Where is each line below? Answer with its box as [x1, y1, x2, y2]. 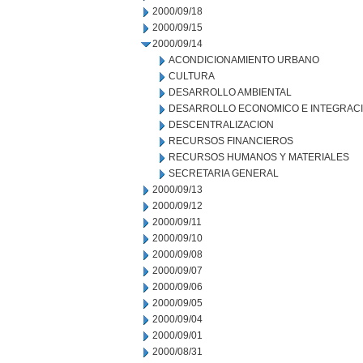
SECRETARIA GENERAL [169, 168, 279, 179]
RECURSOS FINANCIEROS [169, 135, 293, 147]
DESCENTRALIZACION [169, 119, 274, 130]
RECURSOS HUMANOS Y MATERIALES [169, 152, 349, 163]
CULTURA [169, 70, 215, 82]
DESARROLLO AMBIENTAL [169, 87, 292, 98]
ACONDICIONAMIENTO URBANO [169, 54, 319, 66]
